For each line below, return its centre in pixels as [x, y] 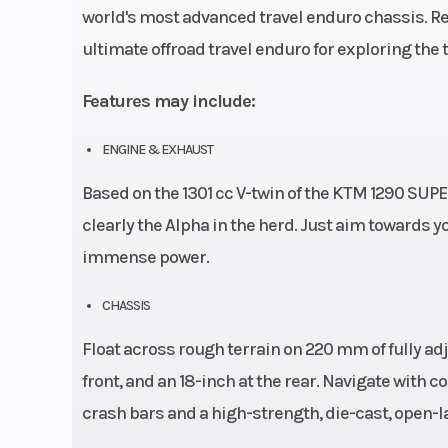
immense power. [145, 256]
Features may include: [168, 100]
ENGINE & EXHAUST [157, 149]
